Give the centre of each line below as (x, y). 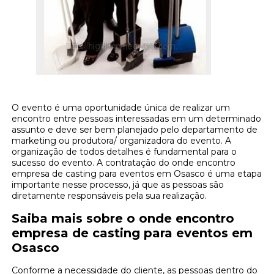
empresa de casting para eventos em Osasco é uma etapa (137, 173)
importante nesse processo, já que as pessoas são (118, 184)
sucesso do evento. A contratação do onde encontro (124, 162)
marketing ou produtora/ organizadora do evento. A (122, 140)
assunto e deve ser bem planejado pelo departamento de (135, 129)
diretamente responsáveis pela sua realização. (109, 195)
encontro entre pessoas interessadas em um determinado (137, 118)
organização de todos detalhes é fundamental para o (124, 151)
